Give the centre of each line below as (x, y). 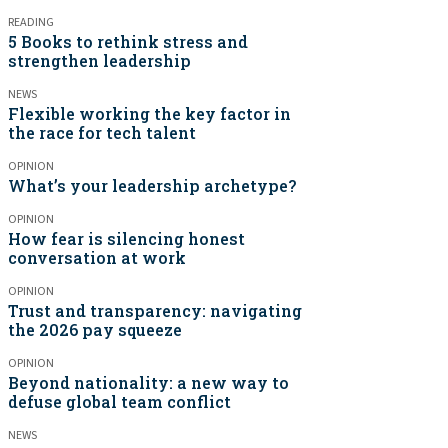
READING (31, 22)
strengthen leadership (99, 60)
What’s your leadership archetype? (152, 185)
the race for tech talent (102, 132)
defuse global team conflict (119, 401)
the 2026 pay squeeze (95, 329)
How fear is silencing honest (126, 238)
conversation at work (97, 257)
